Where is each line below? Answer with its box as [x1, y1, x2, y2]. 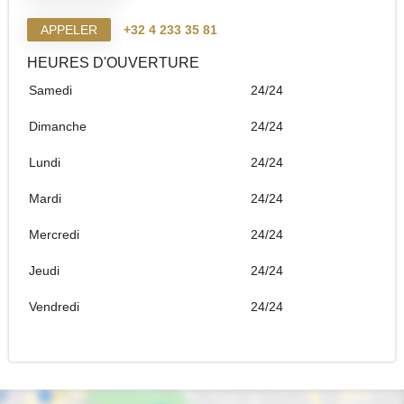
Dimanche [28, 119, 87, 133]
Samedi [28, 83, 72, 97]
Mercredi [28, 227, 79, 242]
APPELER [40, 23, 97, 37]
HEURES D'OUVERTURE [26, 55, 199, 70]
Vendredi [28, 299, 79, 314]
